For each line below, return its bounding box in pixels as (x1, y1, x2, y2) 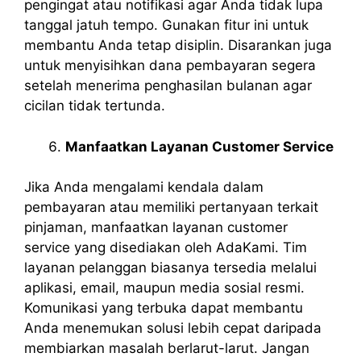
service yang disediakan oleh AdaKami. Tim (24, 239, 307, 256)
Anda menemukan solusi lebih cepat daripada (24, 320, 322, 337)
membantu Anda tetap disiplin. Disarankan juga (24, 37, 332, 54)
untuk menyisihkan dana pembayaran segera (24, 57, 316, 74)
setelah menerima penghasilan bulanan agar (24, 77, 312, 94)
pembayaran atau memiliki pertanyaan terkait (24, 199, 318, 216)
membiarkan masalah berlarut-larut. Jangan (24, 340, 309, 357)
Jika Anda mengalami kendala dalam (24, 179, 263, 196)
